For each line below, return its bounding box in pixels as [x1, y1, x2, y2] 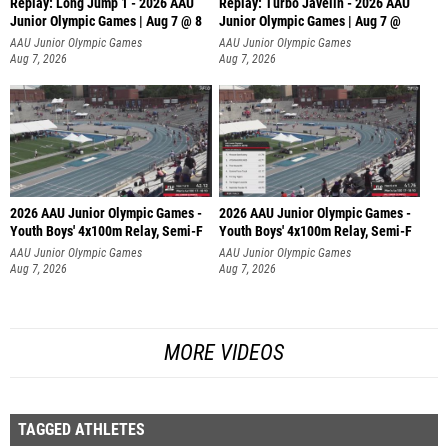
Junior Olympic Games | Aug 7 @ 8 [10, 12, 202, 30]
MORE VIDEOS [164, 339, 284, 365]
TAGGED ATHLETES [18, 419, 145, 439]
